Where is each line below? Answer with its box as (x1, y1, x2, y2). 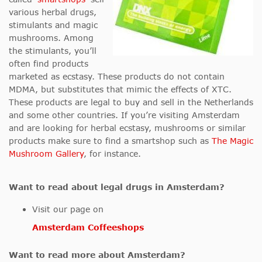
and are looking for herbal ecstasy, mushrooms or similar (9, 123, 246, 133)
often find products (9, 58, 88, 69)
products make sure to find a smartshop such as (9, 136, 212, 146)
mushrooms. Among (9, 33, 94, 43)
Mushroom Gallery (9, 149, 84, 159)
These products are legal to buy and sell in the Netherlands (9, 97, 253, 108)
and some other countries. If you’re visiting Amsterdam (9, 110, 240, 120)
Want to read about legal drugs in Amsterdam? (9, 182, 225, 192)
